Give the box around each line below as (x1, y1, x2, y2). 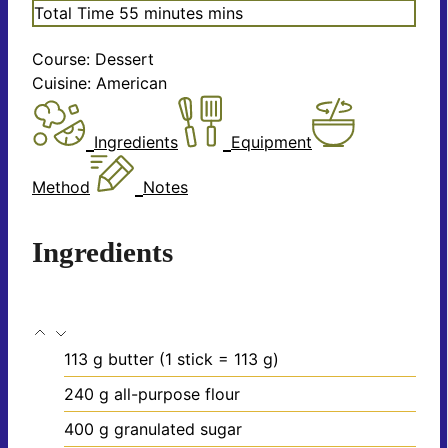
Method (32, 177, 90, 198)
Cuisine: (32, 73, 96, 94)
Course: (32, 49, 95, 70)
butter (108, 348, 154, 369)
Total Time (34, 3, 119, 24)
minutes (139, 3, 203, 24)
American (96, 73, 167, 94)
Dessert (95, 49, 154, 70)
